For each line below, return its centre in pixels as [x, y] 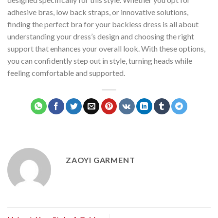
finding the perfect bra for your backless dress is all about [103, 24]
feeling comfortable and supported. [66, 73]
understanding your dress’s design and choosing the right [101, 36]
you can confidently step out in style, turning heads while [100, 61]
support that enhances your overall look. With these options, [106, 49]
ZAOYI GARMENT [100, 160]
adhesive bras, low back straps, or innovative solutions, [98, 12]
